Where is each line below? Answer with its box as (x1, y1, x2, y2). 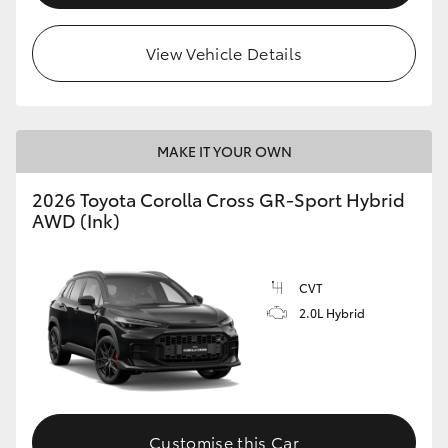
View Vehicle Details (145, 41, 303, 65)
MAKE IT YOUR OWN (156, 141, 292, 162)
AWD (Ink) (32, 207, 120, 234)
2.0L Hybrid (299, 304, 365, 322)
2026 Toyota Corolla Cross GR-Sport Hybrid (32, 186, 405, 213)
